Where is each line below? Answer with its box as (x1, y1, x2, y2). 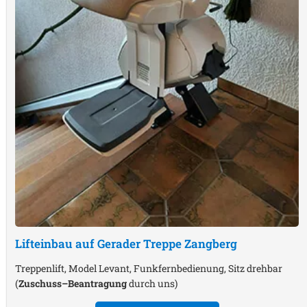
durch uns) (127, 276, 177, 290)
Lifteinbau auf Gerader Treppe (15, 235, 184, 251)
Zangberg (184, 235, 237, 251)
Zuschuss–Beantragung (19, 276, 127, 290)
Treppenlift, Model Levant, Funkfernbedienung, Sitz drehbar (15, 261, 282, 275)
